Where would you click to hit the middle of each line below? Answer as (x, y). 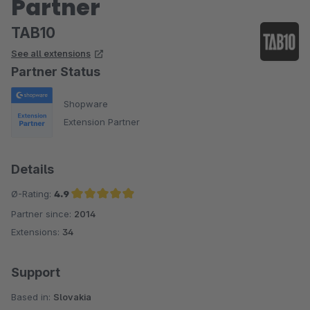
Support (36, 273)
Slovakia (72, 297)
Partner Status (56, 72)
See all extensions (51, 53)
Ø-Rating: (33, 194)
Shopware (86, 103)
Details (33, 170)
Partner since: (43, 214)
